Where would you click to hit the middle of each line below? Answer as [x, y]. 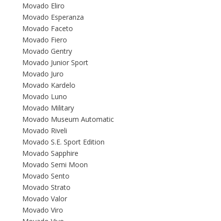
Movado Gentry [47, 51]
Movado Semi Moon [55, 165]
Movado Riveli [45, 131]
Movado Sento [46, 176]
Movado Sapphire [50, 153]
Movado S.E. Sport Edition [63, 142]
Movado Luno [45, 97]
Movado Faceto [48, 29]
